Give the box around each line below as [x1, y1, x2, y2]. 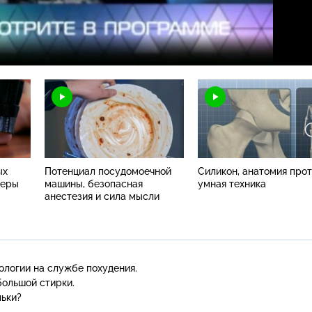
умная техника [198, 178, 266, 189]
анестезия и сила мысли [45, 190, 159, 202]
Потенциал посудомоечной [45, 165, 171, 177]
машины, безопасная [45, 178, 143, 189]
